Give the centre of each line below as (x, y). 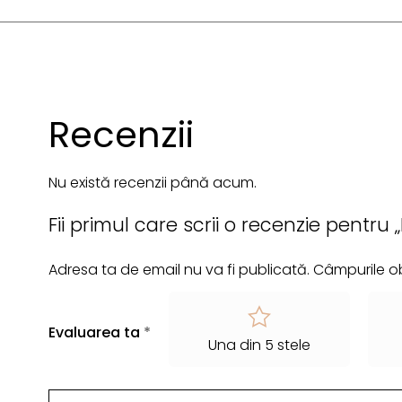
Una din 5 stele (260, 345)
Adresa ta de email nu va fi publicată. (179, 270)
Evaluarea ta (96, 332)
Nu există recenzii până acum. (153, 183)
